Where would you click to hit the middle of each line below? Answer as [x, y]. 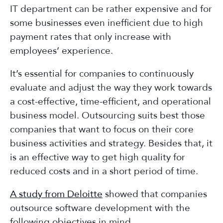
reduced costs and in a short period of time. [104, 171]
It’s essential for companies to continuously [102, 73]
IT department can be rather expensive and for [111, 9]
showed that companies [155, 194]
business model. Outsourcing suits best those [108, 115]
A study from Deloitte [56, 194]
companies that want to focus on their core [102, 129]
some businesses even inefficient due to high [107, 23]
